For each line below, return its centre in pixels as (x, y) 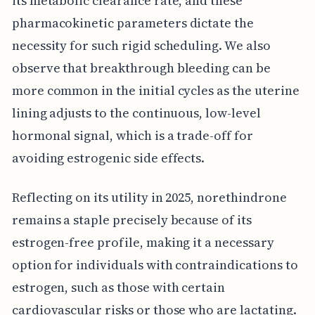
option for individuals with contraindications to (155, 264)
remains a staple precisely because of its (131, 219)
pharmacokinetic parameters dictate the (133, 22)
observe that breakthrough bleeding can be (141, 67)
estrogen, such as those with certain (118, 287)
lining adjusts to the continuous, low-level (136, 112)
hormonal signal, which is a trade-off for (132, 135)
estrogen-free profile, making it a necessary (143, 242)
